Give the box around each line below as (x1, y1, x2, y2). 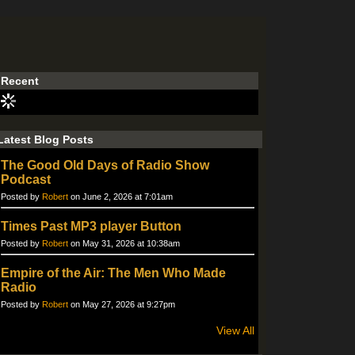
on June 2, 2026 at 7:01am (68, 192, 173, 201)
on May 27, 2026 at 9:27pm (68, 300, 175, 309)
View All (216, 324, 254, 337)
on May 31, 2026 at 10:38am (68, 239, 180, 248)
